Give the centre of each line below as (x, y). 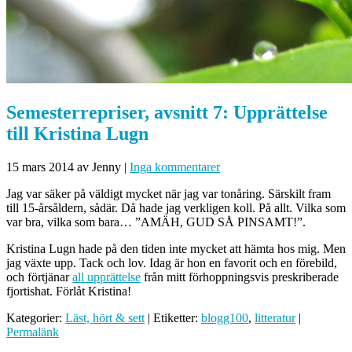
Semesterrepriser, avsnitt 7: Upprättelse (167, 112)
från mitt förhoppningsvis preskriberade (240, 277)
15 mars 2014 (40, 167)
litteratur (275, 317)
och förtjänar (39, 277)
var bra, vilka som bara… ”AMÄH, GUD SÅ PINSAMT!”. (156, 222)
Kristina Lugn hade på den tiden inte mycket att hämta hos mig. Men (176, 248)
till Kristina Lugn (77, 133)
